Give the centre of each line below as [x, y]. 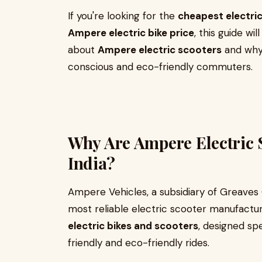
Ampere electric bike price [131, 33]
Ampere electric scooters [160, 50]
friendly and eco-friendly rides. [139, 243]
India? [92, 163]
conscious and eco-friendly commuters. [160, 67]
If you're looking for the [123, 16]
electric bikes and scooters [133, 226]
